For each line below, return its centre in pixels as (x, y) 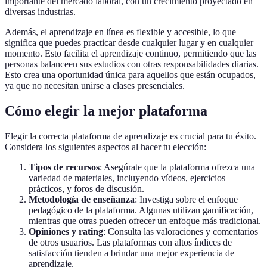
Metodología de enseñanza (82, 200)
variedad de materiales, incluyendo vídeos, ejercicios (127, 178)
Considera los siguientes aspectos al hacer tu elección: (105, 147)
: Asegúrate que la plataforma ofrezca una (177, 167)
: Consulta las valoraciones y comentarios (181, 232)
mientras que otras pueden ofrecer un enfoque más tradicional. (145, 221)
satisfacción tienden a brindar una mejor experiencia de (131, 253)
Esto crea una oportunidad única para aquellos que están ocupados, (130, 75)
